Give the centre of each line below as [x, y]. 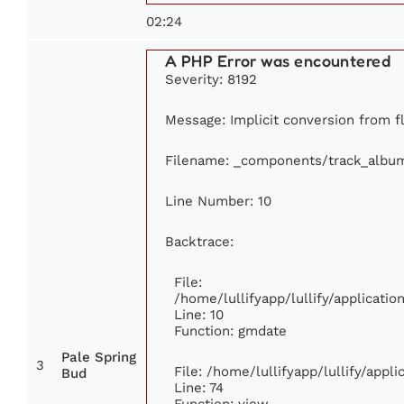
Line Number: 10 [218, 200]
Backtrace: [199, 241]
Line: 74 [199, 387]
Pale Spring [99, 357]
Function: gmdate [230, 330]
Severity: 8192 [211, 78]
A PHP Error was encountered [278, 60]
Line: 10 [199, 314]
